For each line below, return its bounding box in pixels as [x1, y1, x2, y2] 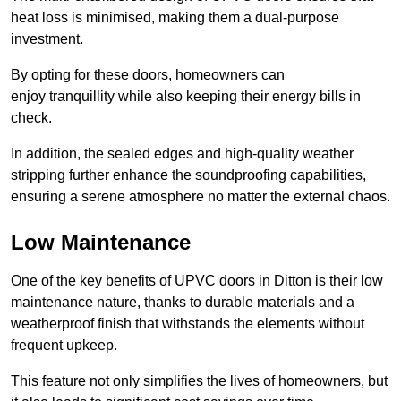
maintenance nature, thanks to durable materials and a [11, 294, 354, 311]
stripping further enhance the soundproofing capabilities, [11, 167, 366, 183]
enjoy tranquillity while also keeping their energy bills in [11, 89, 361, 105]
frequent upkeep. [11, 337, 121, 354]
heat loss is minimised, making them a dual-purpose [11, 10, 339, 26]
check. [11, 110, 52, 126]
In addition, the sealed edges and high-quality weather [11, 146, 354, 162]
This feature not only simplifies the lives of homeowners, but [11, 373, 388, 389]
